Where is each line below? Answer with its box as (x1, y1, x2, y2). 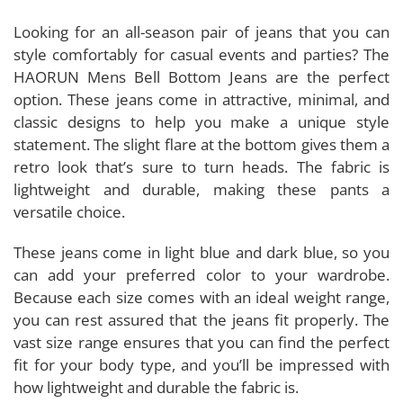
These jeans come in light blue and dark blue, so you (13, 241, 390, 263)
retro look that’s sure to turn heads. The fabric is (13, 156, 390, 177)
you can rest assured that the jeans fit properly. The (13, 309, 390, 330)
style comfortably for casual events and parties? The (13, 43, 390, 65)
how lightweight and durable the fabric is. (13, 376, 299, 398)
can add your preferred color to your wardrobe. (13, 264, 390, 285)
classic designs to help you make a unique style (13, 111, 390, 132)
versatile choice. (13, 201, 125, 222)
